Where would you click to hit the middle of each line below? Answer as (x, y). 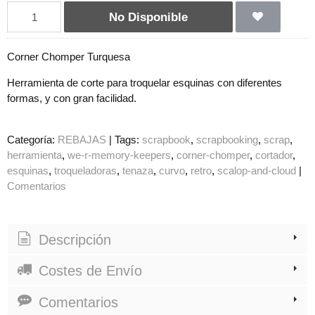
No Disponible (148, 17)
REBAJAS (82, 139)
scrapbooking (227, 139)
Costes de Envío (88, 271)
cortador (274, 155)
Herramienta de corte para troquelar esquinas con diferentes (144, 82)
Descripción (73, 240)
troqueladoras (85, 170)
